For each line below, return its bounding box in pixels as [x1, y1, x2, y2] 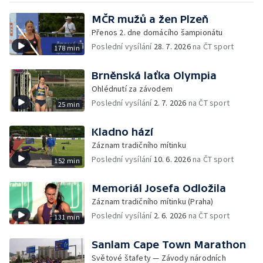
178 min [54, 43, 80, 52]
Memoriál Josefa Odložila [92, 182, 226, 194]
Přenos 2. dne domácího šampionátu [92, 27, 223, 38]
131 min [54, 213, 80, 221]
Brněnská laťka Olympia [92, 69, 217, 82]
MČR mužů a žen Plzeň [92, 13, 208, 25]
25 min [58, 100, 80, 109]
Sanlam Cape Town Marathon [92, 238, 246, 251]
